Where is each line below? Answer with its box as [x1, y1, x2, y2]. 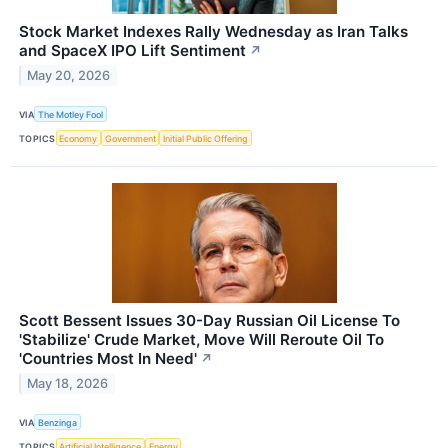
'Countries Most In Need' [19, 349, 197, 369]
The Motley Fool [38, 108, 104, 120]
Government [104, 132, 156, 144]
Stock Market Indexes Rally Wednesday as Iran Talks [19, 21, 408, 41]
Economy [59, 132, 98, 144]
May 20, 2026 [27, 67, 111, 83]
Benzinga [38, 416, 78, 428]
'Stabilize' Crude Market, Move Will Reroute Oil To [19, 330, 384, 350]
